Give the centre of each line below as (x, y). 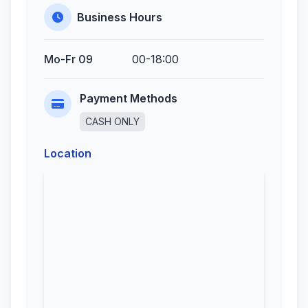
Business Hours (120, 17)
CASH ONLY (112, 121)
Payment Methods (129, 98)
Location (68, 153)
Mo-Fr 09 (68, 59)
